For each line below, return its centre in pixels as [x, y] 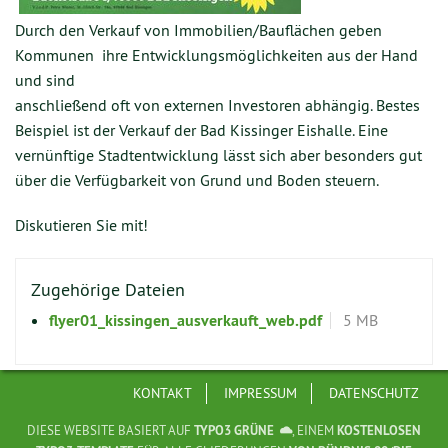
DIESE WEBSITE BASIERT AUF [111, 430]
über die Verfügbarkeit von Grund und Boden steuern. [197, 180]
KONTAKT [163, 392]
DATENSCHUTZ [374, 392]
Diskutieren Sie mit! [81, 225]
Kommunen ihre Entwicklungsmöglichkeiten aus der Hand [216, 55]
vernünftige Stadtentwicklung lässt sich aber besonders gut [218, 155]
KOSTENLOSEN [378, 431]
